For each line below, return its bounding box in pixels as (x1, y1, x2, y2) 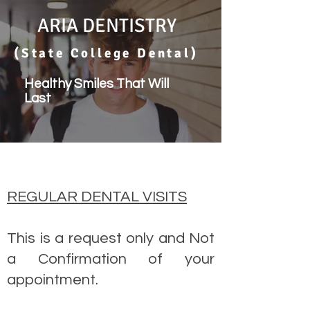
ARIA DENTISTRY (37, 14, 176, 37)
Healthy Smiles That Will (24, 77, 169, 91)
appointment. (7, 272, 98, 288)
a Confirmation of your (7, 251, 215, 267)
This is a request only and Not (7, 230, 215, 246)
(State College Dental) (14, 45, 204, 62)
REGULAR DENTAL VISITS (7, 189, 187, 205)
